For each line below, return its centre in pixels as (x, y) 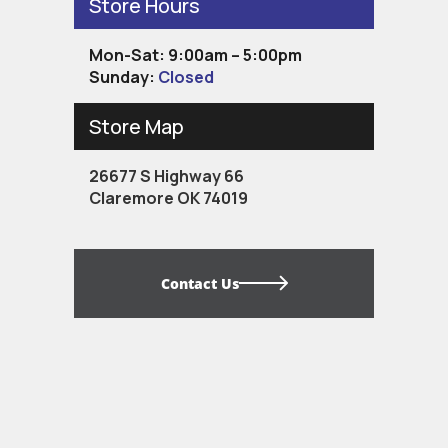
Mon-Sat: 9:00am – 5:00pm (195, 54)
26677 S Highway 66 (166, 175)
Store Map (136, 126)
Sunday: (123, 76)
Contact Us (199, 283)
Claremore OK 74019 (168, 197)
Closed (186, 76)
